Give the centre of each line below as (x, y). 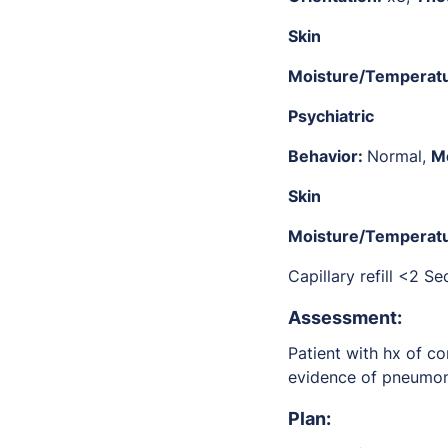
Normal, (399, 156)
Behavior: (327, 156)
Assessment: (345, 318)
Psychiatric (331, 116)
